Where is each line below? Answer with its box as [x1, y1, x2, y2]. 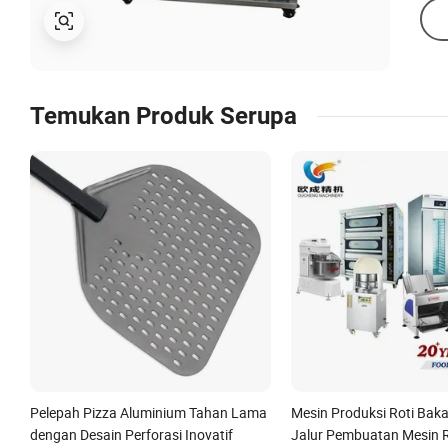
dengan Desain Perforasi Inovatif [30, 424, 233, 444]
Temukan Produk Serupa [30, 102, 297, 130]
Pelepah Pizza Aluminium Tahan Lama [30, 402, 267, 422]
